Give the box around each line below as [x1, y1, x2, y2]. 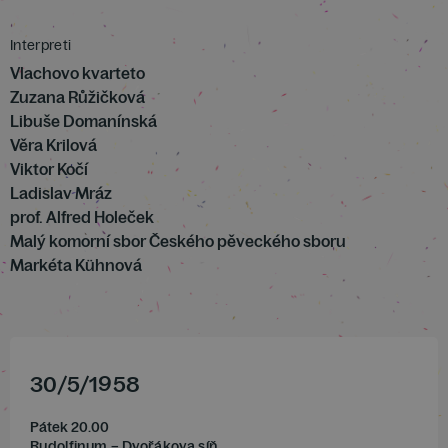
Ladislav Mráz [10, 183, 112, 203]
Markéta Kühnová [10, 255, 142, 275]
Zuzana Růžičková [10, 87, 145, 107]
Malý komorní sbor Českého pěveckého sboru [10, 231, 346, 251]
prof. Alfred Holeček [10, 207, 154, 227]
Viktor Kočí [10, 159, 88, 179]
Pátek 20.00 [30, 418, 109, 436]
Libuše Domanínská [10, 111, 157, 131]
